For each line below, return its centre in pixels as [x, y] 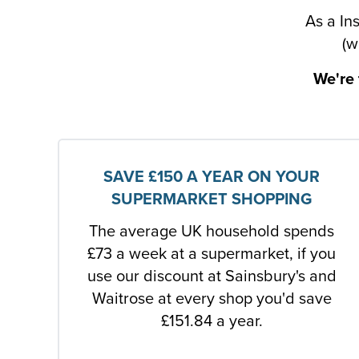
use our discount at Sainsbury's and [212, 276]
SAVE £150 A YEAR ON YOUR [212, 177]
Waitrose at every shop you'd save [212, 298]
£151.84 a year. [212, 321]
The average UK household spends [212, 231]
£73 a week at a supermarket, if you [212, 254]
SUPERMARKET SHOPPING [212, 199]
